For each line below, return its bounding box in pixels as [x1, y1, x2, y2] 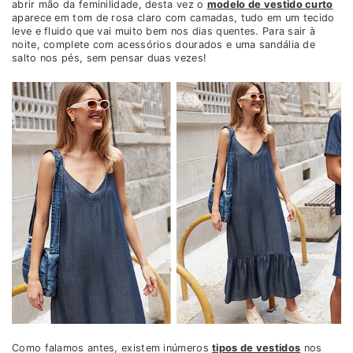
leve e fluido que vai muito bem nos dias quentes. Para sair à [12, 25, 316, 38]
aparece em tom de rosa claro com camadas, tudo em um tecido [12, 12, 335, 24]
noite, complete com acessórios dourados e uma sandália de [12, 39, 316, 51]
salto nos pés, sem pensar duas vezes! [12, 52, 207, 65]
